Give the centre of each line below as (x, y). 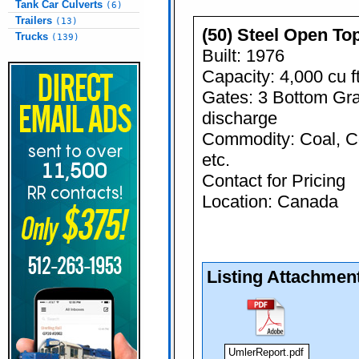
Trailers (35, 20)
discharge (240, 118)
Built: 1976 (243, 56)
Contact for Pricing (274, 181)
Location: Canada (270, 202)
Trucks (33, 36)
